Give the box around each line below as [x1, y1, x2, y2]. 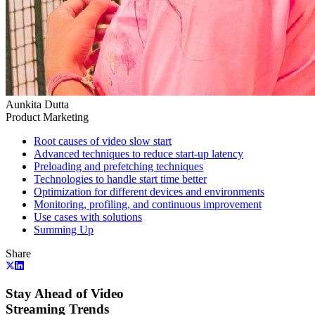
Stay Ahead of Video [6, 285, 124, 301]
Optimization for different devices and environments [34, 185, 264, 198]
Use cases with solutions [34, 210, 142, 223]
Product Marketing [6, 110, 89, 123]
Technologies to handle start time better [34, 172, 207, 185]
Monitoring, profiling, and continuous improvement [34, 198, 262, 210]
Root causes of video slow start [34, 134, 172, 147]
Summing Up [34, 223, 94, 236]
